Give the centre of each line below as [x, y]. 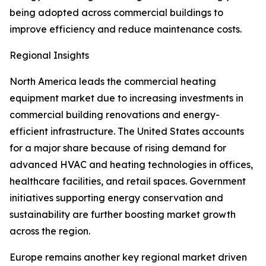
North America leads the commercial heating [113, 82]
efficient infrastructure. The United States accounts [127, 132]
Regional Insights [49, 56]
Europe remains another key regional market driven [128, 257]
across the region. [50, 231]
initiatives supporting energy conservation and [116, 198]
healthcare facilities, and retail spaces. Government [128, 181]
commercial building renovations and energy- [115, 115]
